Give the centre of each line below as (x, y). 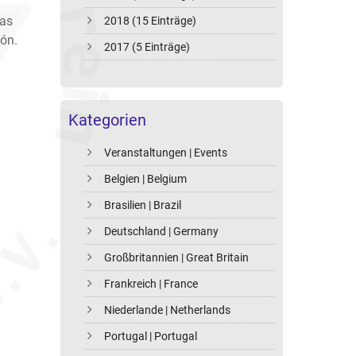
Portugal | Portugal (151, 337)
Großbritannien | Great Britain (177, 258)
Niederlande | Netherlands (168, 310)
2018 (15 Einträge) (151, 21)
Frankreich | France (151, 284)
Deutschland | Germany (162, 232)
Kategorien (107, 120)
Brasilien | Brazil (143, 205)
